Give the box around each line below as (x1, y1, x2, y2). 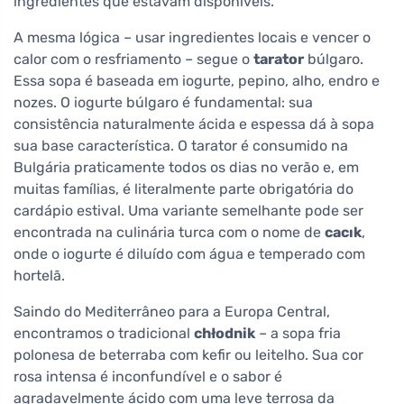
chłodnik (194, 325, 255, 343)
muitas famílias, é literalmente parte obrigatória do (14, 180, 353, 198)
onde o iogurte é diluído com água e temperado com (14, 245, 365, 263)
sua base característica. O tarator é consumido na (14, 137, 348, 155)
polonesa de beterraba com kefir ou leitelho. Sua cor (14, 346, 363, 364)
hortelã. (14, 267, 65, 285)
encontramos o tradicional (14, 325, 194, 343)
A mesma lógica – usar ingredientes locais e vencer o (14, 29, 371, 47)
